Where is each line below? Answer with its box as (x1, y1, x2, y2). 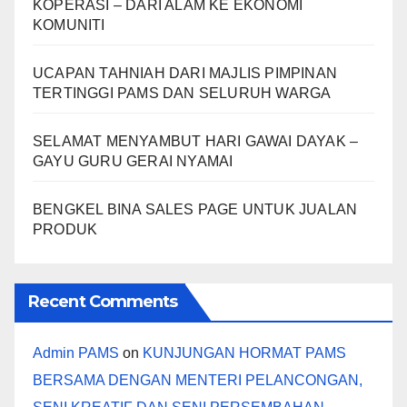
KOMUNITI (33, 17, 105, 34)
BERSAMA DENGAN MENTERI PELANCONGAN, (33, 372, 362, 389)
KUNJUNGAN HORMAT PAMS (143, 345, 346, 362)
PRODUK (33, 222, 98, 238)
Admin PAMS (33, 345, 119, 362)
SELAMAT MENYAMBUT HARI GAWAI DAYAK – (33, 134, 359, 150)
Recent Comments (28, 292, 178, 313)
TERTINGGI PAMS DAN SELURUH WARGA (33, 85, 332, 102)
